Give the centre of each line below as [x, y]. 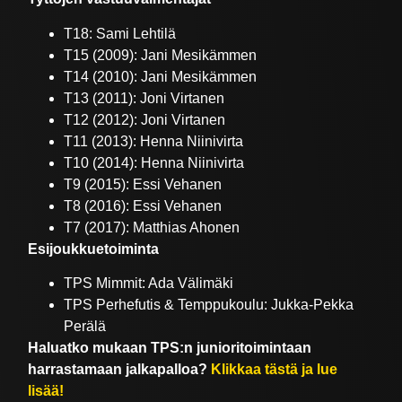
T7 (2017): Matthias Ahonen [152, 227]
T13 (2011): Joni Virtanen [144, 98]
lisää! [46, 390]
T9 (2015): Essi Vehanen [143, 184]
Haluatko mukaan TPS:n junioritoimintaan [170, 347]
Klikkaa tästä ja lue [275, 369]
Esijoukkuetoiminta [94, 249]
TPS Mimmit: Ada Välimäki [149, 283]
